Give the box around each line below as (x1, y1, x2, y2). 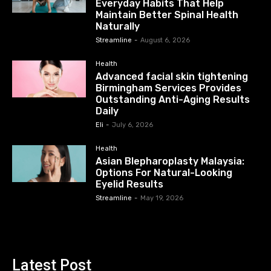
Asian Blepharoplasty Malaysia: (96, 155, 245, 167)
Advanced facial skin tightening (96, 70, 249, 82)
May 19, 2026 (140, 194, 184, 202)
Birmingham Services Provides (96, 82, 242, 94)
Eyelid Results (96, 178, 164, 190)
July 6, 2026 (112, 120, 154, 129)
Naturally (96, 20, 140, 32)
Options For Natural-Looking (96, 166, 233, 178)
